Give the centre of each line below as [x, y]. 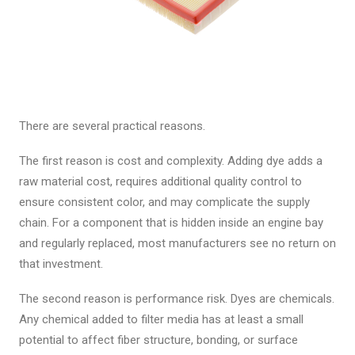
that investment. [61, 264]
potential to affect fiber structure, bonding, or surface [158, 340]
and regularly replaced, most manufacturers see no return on [177, 243]
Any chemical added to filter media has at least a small [161, 319]
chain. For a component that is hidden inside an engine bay [171, 223]
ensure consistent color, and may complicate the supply [164, 202]
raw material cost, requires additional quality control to [160, 181]
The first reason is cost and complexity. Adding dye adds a [171, 161]
